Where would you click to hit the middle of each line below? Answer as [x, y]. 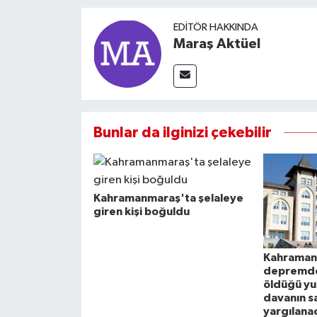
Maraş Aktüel [217, 44]
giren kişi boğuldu [141, 211]
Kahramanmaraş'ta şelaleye [168, 198]
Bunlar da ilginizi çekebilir [182, 132]
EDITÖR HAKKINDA [215, 27]
